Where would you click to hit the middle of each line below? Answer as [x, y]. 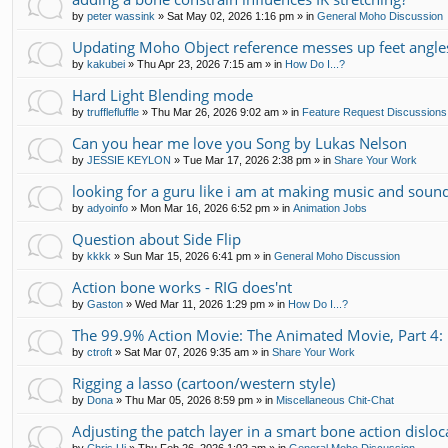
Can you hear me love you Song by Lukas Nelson [239, 143]
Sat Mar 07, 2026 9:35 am [186, 352]
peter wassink [121, 16]
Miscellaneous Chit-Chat [335, 400]
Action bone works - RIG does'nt [182, 287]
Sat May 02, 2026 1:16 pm [230, 16]
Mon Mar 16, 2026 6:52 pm [205, 208]
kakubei [106, 64]
